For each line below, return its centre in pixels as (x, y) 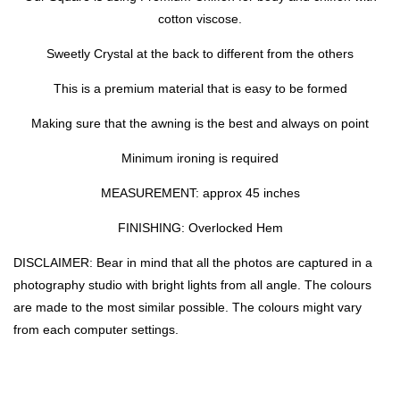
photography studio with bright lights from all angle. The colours (192, 284)
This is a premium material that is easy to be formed (200, 88)
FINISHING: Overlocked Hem (200, 227)
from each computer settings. (96, 329)
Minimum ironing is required (200, 158)
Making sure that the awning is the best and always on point (200, 123)
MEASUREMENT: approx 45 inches (200, 192)
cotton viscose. (200, 18)
